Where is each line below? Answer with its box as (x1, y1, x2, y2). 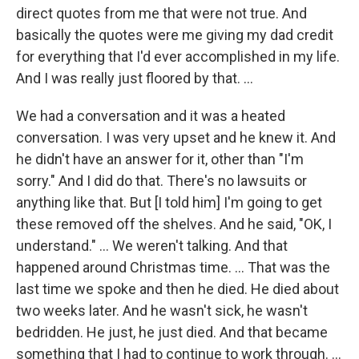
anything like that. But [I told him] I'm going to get (16, 194, 322, 211)
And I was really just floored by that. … (16, 70, 253, 87)
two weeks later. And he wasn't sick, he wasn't (16, 302, 308, 319)
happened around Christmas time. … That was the (16, 259, 330, 276)
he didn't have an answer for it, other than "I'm (16, 151, 304, 167)
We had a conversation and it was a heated (16, 107, 285, 124)
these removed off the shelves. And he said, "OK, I (16, 216, 332, 232)
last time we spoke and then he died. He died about (16, 280, 339, 297)
